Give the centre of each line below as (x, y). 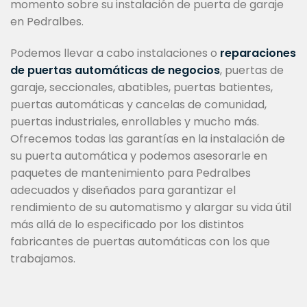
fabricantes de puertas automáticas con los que (140, 241)
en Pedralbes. (47, 22)
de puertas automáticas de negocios (115, 70)
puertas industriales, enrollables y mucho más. (135, 121)
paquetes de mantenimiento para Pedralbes (131, 173)
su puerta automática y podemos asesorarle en (139, 156)
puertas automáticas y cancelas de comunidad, (138, 104)
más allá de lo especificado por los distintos (127, 224)
